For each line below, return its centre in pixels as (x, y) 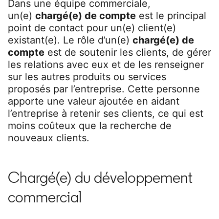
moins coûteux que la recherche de (90, 125)
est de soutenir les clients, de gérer (128, 52)
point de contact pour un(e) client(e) (92, 28)
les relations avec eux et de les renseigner (106, 64)
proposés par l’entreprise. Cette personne (104, 89)
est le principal (171, 15)
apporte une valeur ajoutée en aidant (94, 101)
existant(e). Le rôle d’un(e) (70, 40)
